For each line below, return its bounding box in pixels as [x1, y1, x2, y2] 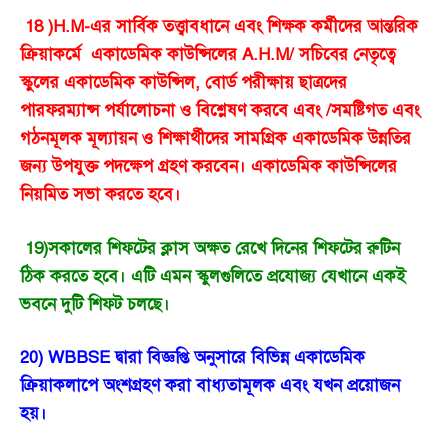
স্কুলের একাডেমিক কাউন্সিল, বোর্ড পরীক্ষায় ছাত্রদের [20, 72, 347, 94]
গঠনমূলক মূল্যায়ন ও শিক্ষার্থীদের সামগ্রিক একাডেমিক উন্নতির [20, 128, 411, 150]
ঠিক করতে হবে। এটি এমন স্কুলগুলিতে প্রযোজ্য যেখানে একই [20, 265, 406, 287]
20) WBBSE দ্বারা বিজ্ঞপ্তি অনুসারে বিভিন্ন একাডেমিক [20, 347, 365, 369]
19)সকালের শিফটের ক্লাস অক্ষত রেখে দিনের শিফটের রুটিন [20, 237, 400, 259]
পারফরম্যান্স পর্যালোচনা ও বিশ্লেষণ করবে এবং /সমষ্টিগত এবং [20, 100, 420, 122]
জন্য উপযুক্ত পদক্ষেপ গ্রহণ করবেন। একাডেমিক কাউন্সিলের [20, 156, 397, 178]
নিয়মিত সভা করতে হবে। [20, 184, 181, 206]
